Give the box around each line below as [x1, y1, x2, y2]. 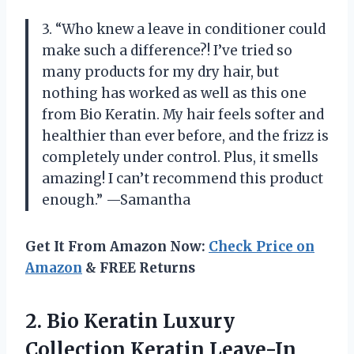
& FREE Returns [82, 258, 195, 277]
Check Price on [209, 237, 314, 255]
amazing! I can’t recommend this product [42, 169, 323, 187]
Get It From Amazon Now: [25, 237, 209, 255]
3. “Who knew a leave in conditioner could [42, 20, 326, 38]
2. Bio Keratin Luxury [25, 308, 235, 333]
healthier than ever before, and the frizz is [42, 126, 329, 145]
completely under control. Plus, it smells [42, 148, 318, 166]
